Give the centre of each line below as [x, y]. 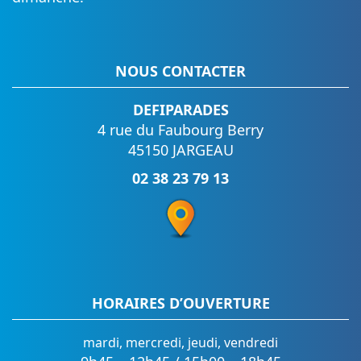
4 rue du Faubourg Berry [180, 130]
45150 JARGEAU [180, 150]
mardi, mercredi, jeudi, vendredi [180, 343]
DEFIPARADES [180, 110]
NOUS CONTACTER [180, 71]
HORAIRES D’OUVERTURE [180, 303]
